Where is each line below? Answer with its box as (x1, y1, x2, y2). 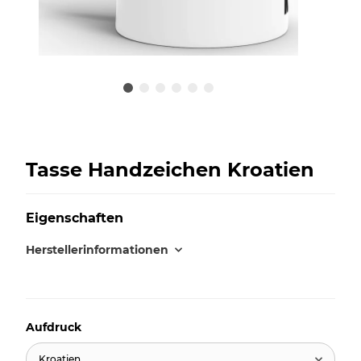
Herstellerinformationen (26, 242, 168, 257)
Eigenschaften (26, 210, 123, 226)
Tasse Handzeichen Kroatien (26, 157, 314, 181)
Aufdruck (26, 319, 85, 334)
